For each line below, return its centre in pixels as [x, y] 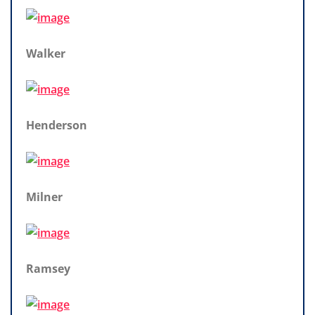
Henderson [57, 125]
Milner [44, 197]
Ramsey [48, 268]
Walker [46, 53]
